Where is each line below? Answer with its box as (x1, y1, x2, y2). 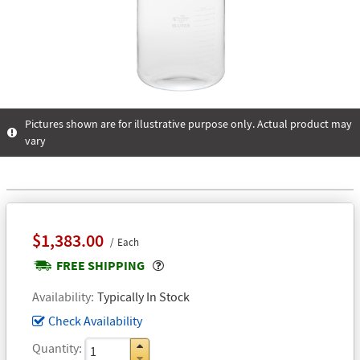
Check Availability (48, 312, 142, 329)
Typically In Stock (97, 288, 190, 305)
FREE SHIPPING (56, 256, 145, 273)
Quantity (32, 339, 79, 356)
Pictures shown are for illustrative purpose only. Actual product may (25, 116, 352, 131)
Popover (163, 256, 209, 272)
